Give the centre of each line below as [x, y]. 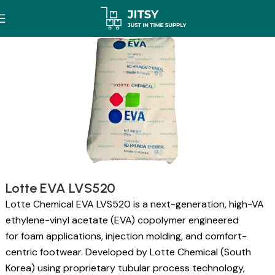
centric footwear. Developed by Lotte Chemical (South [128, 252]
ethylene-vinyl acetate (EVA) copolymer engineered [122, 220]
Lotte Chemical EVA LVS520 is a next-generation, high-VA [135, 204]
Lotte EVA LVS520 [60, 188]
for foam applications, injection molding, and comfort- [126, 236]
